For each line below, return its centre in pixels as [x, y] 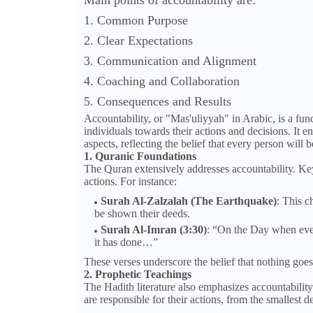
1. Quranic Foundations [140, 156]
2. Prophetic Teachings [137, 275]
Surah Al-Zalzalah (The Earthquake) [188, 201]
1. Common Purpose [136, 21]
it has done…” [126, 242]
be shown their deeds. [142, 214]
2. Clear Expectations [138, 41]
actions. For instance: [130, 182]
